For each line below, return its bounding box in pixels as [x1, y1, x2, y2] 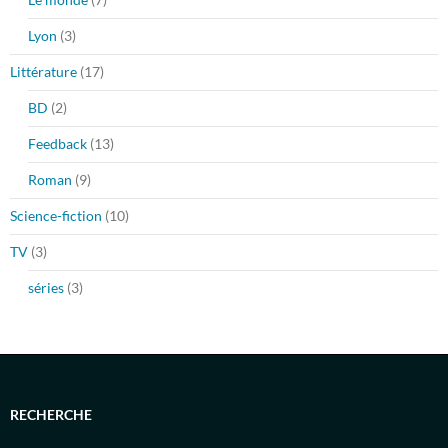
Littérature [10, 63, 77, 81]
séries [28, 279, 64, 297]
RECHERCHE [10, 406, 92, 424]
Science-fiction [10, 207, 102, 225]
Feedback [28, 135, 87, 153]
